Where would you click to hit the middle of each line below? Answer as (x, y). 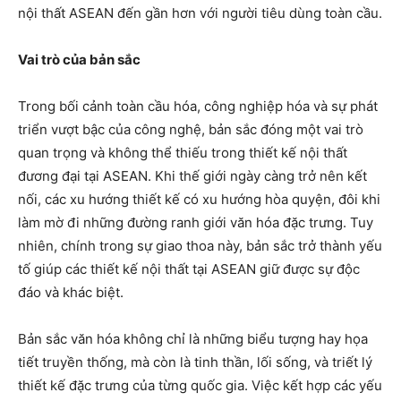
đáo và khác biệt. (71, 292)
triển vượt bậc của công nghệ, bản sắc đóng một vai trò (191, 129)
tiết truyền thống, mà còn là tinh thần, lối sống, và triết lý (195, 362)
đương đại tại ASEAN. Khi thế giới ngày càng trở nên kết (192, 175)
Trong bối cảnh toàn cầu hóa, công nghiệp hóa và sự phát (198, 106)
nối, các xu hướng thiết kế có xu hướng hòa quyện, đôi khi (199, 199)
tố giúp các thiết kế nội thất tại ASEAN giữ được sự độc (189, 269)
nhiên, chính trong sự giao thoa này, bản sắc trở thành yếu (200, 245)
